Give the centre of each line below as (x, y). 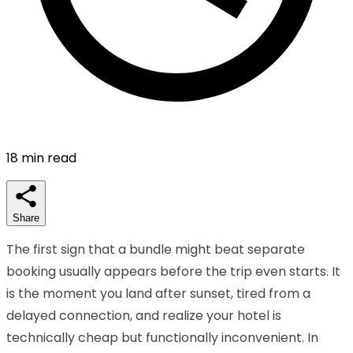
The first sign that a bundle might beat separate (156, 249)
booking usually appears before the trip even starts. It (173, 271)
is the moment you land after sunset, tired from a (158, 293)
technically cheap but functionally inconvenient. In (162, 337)
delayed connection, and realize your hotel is (144, 315)
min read (47, 158)
